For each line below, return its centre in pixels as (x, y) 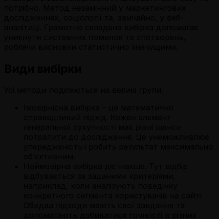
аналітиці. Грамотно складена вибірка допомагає (101, 27)
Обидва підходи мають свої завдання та (104, 206)
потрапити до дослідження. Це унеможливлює (116, 137)
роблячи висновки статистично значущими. (91, 47)
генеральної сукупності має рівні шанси (102, 127)
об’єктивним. (49, 157)
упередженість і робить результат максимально (118, 147)
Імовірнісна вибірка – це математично (99, 108)
